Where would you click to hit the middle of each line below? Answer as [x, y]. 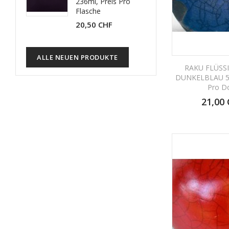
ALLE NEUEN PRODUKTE [77, 57]
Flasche [88, 11]
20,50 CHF [94, 25]
